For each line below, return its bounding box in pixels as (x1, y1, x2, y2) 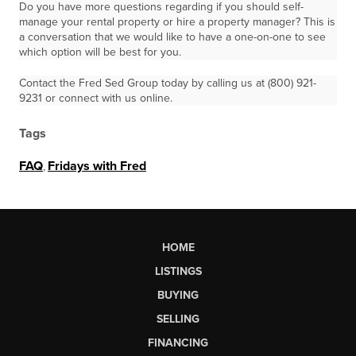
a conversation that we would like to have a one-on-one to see (19, 30, 326, 44)
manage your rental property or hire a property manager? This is (19, 15, 335, 29)
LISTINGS (154, 264, 202, 278)
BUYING (157, 288, 199, 302)
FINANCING (148, 335, 208, 350)
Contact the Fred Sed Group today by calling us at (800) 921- (19, 76, 316, 90)
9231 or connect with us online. (19, 91, 172, 105)
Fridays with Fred (48, 158, 146, 174)
